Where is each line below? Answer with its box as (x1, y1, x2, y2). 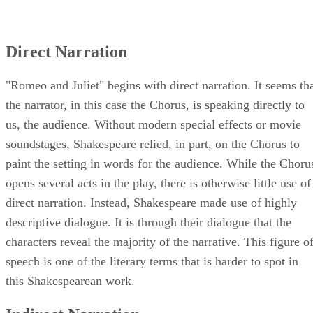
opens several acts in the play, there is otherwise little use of (6, 175, 311, 190)
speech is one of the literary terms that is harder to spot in (6, 254, 298, 268)
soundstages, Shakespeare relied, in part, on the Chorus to (6, 136, 300, 151)
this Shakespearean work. (6, 273, 135, 288)
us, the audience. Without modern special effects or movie (6, 117, 301, 131)
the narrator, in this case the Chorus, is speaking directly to (6, 97, 305, 112)
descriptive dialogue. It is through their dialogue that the (6, 214, 291, 229)
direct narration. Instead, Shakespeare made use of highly (6, 195, 297, 210)
